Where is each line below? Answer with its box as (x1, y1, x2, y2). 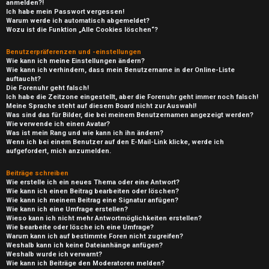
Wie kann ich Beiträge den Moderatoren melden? (6, 259, 165, 267)
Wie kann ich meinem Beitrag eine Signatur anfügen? (6, 196, 178, 204)
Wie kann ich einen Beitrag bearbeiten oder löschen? (6, 187, 179, 195)
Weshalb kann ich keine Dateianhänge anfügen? (6, 241, 163, 249)
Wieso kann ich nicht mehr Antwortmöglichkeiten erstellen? (6, 214, 202, 222)
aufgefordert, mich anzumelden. (6, 147, 111, 155)
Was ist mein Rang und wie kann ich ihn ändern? (6, 129, 163, 137)
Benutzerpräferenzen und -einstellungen (6, 48, 141, 56)
